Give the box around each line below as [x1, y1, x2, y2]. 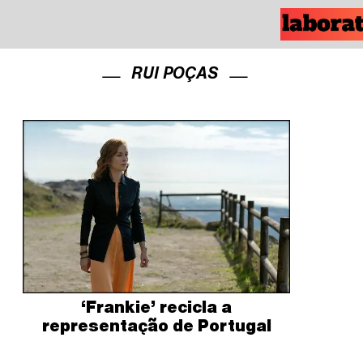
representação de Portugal [41, 317, 271, 333]
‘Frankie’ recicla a [81, 298, 232, 314]
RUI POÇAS [131, 65, 218, 81]
